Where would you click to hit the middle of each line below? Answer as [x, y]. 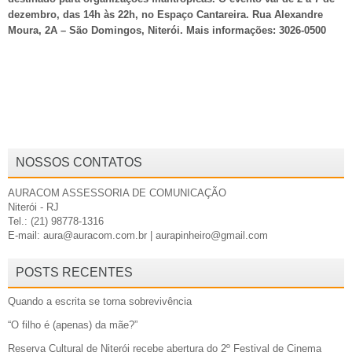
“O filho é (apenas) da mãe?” [73, 324]
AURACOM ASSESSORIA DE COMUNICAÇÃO [117, 192]
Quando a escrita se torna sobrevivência [100, 301]
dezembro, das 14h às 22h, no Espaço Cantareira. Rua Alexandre [165, 14]
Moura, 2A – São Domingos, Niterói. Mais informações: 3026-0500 [167, 30]
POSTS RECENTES [74, 272]
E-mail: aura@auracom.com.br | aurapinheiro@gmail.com [138, 235]
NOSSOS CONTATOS [79, 162]
